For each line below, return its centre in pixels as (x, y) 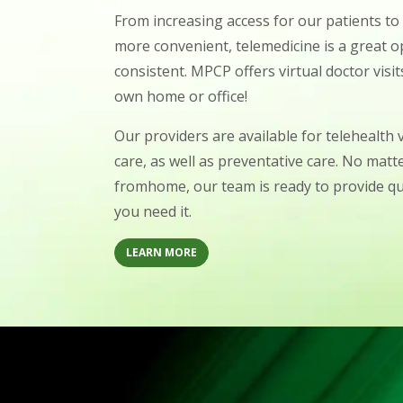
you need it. (153, 211)
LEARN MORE (161, 252)
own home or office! (183, 96)
